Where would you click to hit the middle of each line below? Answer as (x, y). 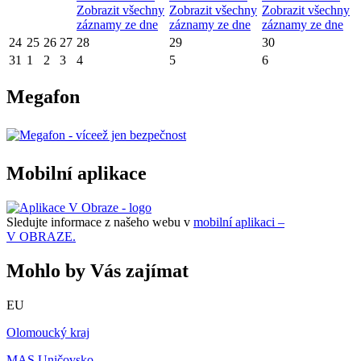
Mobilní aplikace (77, 173)
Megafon (43, 97)
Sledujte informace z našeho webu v (100, 222)
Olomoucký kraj (48, 332)
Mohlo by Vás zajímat (98, 270)
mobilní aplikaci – (239, 222)
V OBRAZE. (41, 236)
